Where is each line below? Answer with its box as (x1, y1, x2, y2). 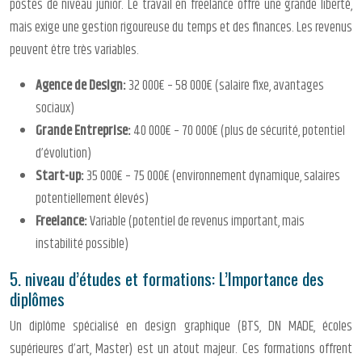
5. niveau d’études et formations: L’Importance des (10, 266, 324, 292)
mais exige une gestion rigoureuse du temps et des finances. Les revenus (10, 17, 352, 39)
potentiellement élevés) (36, 188, 149, 210)
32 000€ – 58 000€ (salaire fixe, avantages (128, 75, 324, 97)
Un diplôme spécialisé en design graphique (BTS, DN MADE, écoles (10, 316, 352, 338)
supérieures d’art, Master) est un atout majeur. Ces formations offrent (10, 339, 352, 360)
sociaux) (36, 98, 74, 120)
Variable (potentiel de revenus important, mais (90, 211, 305, 233)
